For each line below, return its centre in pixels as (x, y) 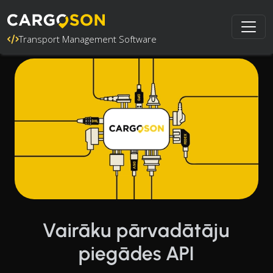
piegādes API (136, 253)
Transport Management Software (88, 39)
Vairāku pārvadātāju (136, 230)
